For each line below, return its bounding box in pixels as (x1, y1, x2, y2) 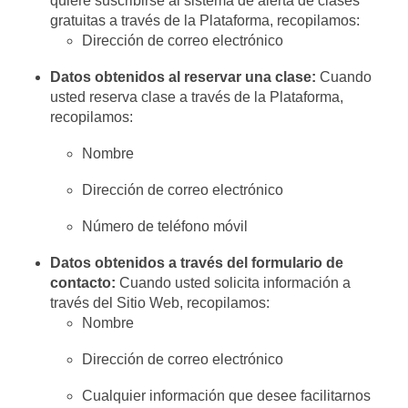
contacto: (50, 275, 117, 291)
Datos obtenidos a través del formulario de (50, 255, 344, 270)
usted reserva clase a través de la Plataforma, (50, 89, 344, 105)
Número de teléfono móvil (82, 219, 249, 234)
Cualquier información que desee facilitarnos (82, 388, 372, 403)
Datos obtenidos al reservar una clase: (50, 69, 317, 85)
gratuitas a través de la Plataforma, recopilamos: (50, 13, 361, 28)
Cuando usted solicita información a (116, 275, 352, 291)
